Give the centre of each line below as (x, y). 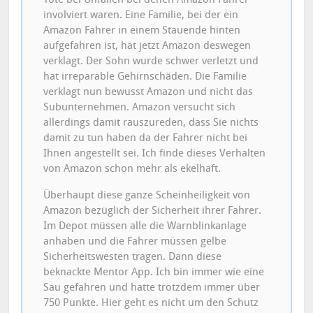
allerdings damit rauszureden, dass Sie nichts (151, 122)
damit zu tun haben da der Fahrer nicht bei (146, 137)
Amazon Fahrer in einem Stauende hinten (142, 30)
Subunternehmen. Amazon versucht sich (140, 107)
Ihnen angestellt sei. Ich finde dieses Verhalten (155, 153)
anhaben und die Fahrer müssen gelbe (135, 241)
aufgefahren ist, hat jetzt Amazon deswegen (147, 45)
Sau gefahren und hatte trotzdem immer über (152, 287)
